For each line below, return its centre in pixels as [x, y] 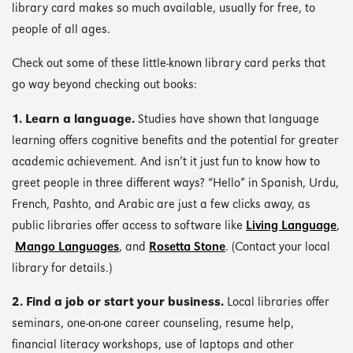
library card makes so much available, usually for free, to [163, 9]
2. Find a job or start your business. [118, 303]
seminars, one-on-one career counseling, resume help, [153, 325]
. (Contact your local [278, 247]
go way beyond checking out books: [104, 86]
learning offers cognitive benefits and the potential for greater [175, 141]
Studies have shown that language [227, 120]
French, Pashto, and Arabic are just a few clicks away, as [161, 205]
